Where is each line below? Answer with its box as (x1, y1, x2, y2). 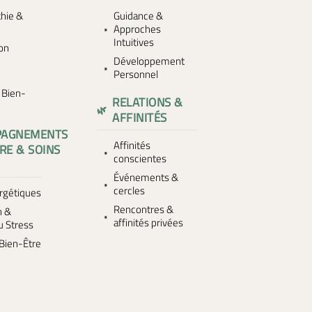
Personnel (113, 66, 158, 82)
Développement (113, 53, 185, 69)
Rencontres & (113, 201, 173, 217)
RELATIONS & (112, 93, 183, 111)
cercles (113, 182, 145, 198)
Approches (113, 21, 161, 37)
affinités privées (113, 214, 183, 231)
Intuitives (113, 34, 154, 50)
